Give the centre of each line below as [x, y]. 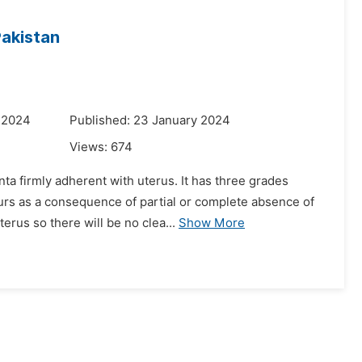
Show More [212, 223]
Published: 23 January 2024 [150, 120]
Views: [90, 147]
